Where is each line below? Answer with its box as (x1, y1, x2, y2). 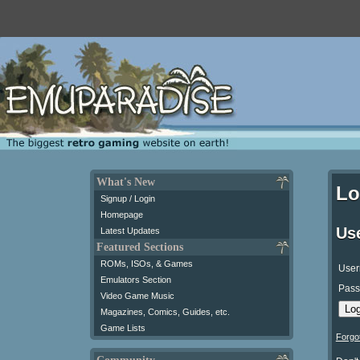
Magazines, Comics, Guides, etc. (100, 306, 230, 317)
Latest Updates (100, 225, 160, 235)
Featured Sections (96, 240, 183, 253)
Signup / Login (100, 193, 155, 203)
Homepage (100, 209, 143, 219)
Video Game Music (100, 290, 174, 301)
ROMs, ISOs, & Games (100, 258, 193, 268)
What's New (96, 175, 155, 188)
